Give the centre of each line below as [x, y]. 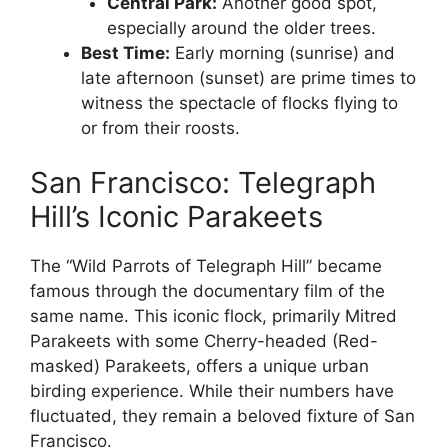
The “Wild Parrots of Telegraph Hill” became [206, 266]
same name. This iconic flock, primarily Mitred [213, 316]
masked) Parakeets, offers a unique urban [199, 366]
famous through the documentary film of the [207, 291]
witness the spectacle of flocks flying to [239, 102]
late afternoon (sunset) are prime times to [248, 77]
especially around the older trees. [241, 27]
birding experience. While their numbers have [212, 391]
